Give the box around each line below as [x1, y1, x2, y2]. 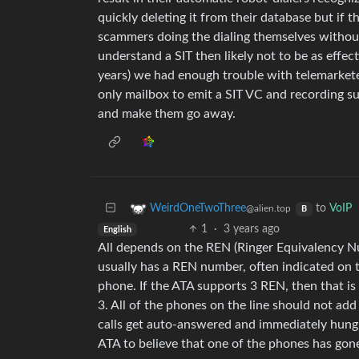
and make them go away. [98, 107, 236, 120]
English [103, 225, 131, 234]
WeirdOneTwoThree [150, 203, 246, 215]
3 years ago [223, 224, 280, 235]
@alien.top [246, 204, 291, 214]
